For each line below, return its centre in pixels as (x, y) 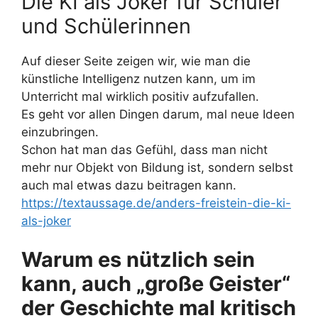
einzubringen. (60, 132)
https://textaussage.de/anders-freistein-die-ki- (156, 203)
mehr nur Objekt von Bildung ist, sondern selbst (157, 167)
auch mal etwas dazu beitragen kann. (129, 185)
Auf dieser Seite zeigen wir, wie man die (136, 61)
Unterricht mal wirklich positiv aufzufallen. (140, 96)
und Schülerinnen (106, 26)
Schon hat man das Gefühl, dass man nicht (144, 149)
